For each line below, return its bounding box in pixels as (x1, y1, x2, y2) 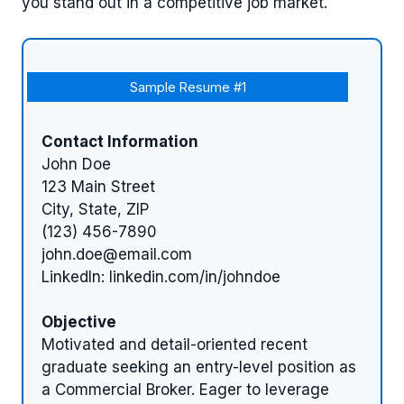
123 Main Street (41, 177, 155, 196)
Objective (41, 313, 116, 332)
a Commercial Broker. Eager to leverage (41, 381, 329, 399)
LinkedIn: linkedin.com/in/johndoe (41, 267, 280, 286)
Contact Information (41, 132, 198, 151)
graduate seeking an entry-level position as (41, 358, 356, 377)
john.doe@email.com (41, 244, 192, 263)
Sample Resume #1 (129, 78, 246, 95)
